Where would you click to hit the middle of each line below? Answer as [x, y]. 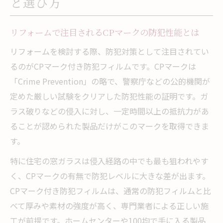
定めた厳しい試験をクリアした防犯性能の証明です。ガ [109, 96]
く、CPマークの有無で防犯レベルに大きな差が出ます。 [110, 175]
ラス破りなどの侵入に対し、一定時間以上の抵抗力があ [110, 111]
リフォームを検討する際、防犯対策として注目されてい [110, 51]
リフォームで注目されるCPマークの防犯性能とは [105, 32]
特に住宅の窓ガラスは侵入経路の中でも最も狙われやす [109, 161]
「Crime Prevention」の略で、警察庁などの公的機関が [110, 81]
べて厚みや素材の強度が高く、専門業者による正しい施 [109, 205]
